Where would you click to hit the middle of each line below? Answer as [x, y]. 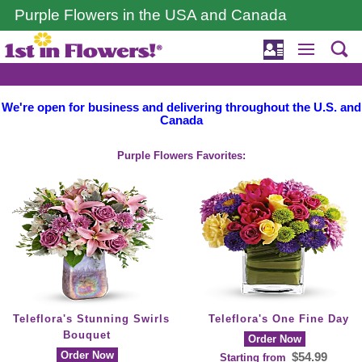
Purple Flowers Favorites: [181, 156]
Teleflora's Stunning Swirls [91, 319]
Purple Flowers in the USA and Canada [151, 15]
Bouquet [87, 335]
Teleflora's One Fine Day [279, 319]
